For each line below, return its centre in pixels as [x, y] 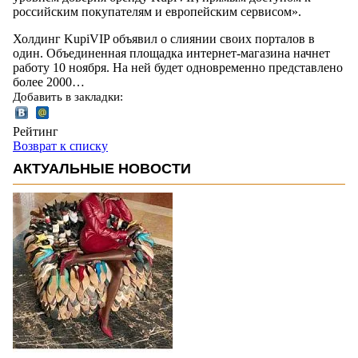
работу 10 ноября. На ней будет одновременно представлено [178, 67]
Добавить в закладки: [68, 96]
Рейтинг [36, 131]
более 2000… [49, 82]
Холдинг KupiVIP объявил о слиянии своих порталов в [164, 38]
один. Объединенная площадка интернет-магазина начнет [171, 53]
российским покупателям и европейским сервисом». [157, 11]
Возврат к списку [60, 145]
